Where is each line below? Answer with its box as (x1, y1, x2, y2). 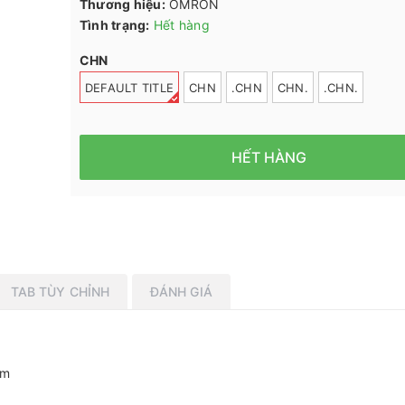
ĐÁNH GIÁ (149, 283, 212, 299)
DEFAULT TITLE (84, 80, 174, 96)
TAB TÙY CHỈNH (10, 283, 110, 299)
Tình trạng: (79, 16, 150, 33)
